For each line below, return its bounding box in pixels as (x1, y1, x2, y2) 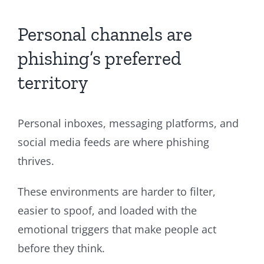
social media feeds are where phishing (18, 134, 209, 149)
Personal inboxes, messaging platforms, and (18, 115, 239, 130)
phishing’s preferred (18, 47, 181, 70)
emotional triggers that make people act (18, 222, 216, 236)
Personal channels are (18, 22, 192, 45)
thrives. (18, 153, 57, 168)
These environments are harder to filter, (18, 184, 216, 199)
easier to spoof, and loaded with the (18, 203, 197, 217)
